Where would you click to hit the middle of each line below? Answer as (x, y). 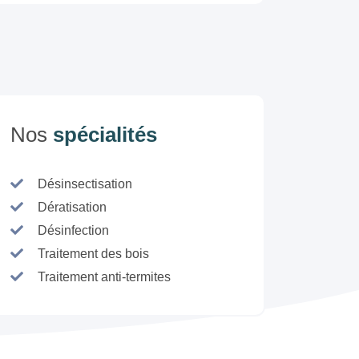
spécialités (105, 135)
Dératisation (72, 208)
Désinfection (73, 231)
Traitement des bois (93, 254)
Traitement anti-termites (104, 277)
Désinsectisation (85, 184)
